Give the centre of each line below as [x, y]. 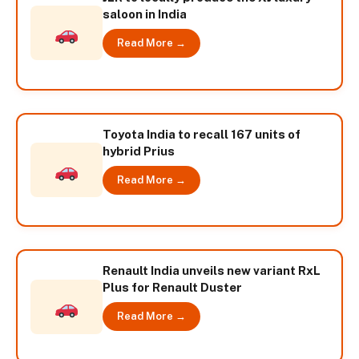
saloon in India [145, 14]
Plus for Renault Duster [172, 288]
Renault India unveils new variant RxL [212, 271]
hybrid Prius [139, 151]
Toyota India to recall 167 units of [202, 134]
